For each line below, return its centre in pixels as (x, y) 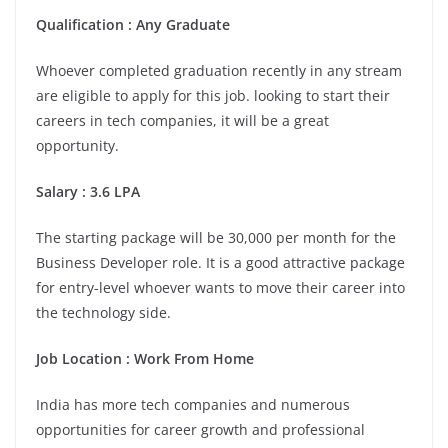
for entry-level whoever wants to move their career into (220, 288)
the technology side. (103, 313)
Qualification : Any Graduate (133, 25)
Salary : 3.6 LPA (88, 192)
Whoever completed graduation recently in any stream (219, 71)
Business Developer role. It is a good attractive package (220, 263)
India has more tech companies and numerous (193, 405)
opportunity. (77, 146)
